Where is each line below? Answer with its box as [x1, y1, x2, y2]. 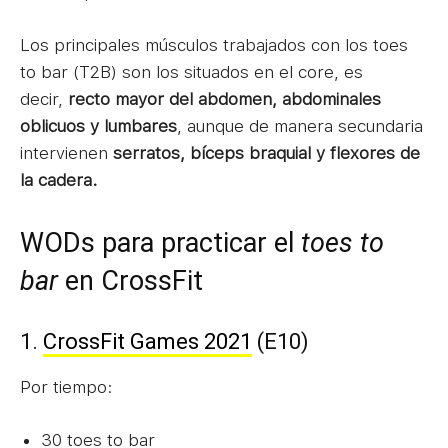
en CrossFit [58, 264, 203, 297]
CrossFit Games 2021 [43, 328, 252, 354]
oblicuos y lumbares [20, 115, 177, 136]
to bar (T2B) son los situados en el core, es [20, 61, 363, 82]
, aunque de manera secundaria [177, 115, 423, 136]
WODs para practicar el [20, 226, 301, 259]
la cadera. [20, 169, 97, 190]
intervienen [20, 142, 113, 163]
